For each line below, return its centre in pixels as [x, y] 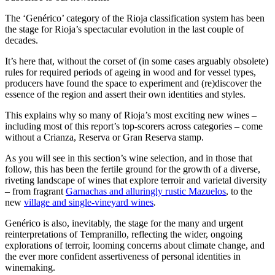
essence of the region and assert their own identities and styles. [125, 95]
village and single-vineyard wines [89, 203]
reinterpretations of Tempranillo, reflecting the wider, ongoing [124, 234]
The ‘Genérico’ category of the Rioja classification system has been [135, 18]
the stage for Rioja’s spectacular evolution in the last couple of [124, 29]
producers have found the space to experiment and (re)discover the [133, 83]
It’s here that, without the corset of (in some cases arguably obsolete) [137, 61]
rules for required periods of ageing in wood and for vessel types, [130, 72]
